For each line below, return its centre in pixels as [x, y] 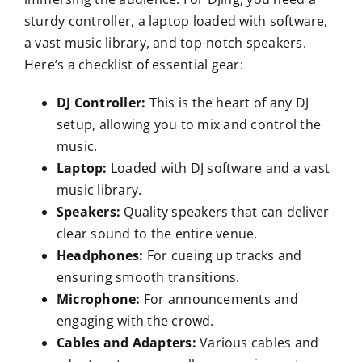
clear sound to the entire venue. [157, 233]
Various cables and [257, 342]
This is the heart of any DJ [227, 102]
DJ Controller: [101, 102]
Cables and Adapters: [126, 342]
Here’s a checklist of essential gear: [133, 64]
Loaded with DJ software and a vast [219, 168]
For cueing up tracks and [223, 255]
